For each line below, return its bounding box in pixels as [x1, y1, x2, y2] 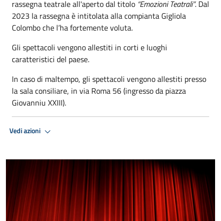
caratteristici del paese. [12, 53, 89, 65]
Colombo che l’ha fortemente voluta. [12, 21, 133, 34]
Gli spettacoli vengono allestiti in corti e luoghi [12, 41, 167, 53]
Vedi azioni [9, 125, 42, 137]
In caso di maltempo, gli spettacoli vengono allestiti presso [12, 73, 206, 85]
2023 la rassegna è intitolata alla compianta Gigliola [12, 9, 186, 22]
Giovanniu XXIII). [12, 96, 66, 109]
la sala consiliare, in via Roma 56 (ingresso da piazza [12, 84, 186, 97]
